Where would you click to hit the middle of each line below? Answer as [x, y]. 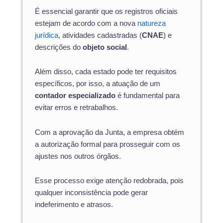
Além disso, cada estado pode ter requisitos [106, 72]
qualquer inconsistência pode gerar [91, 193]
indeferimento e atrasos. [74, 205]
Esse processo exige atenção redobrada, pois [109, 181]
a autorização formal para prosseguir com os [108, 144]
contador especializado [75, 96]
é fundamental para [148, 96]
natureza [152, 23]
